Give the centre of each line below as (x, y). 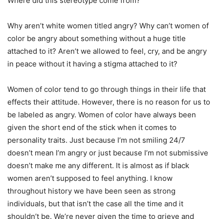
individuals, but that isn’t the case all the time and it (95, 204)
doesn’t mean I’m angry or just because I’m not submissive (108, 153)
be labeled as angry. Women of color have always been (102, 115)
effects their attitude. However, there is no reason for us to (109, 102)
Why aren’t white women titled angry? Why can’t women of (108, 26)
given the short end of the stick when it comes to (92, 128)
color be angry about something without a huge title (97, 39)
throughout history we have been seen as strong (91, 191)
